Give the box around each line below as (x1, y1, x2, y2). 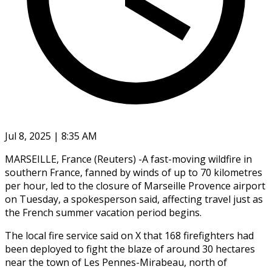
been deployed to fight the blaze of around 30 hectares (5, 242, 255, 256)
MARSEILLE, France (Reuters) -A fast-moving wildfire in (5, 152, 252, 166)
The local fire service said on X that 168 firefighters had (5, 228, 254, 242)
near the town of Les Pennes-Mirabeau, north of (5, 255, 227, 269)
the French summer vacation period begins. (5, 205, 202, 219)
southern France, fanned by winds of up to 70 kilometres (5, 165, 262, 179)
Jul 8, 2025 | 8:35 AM (5, 129, 97, 143)
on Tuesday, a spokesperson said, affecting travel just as (5, 192, 263, 206)
